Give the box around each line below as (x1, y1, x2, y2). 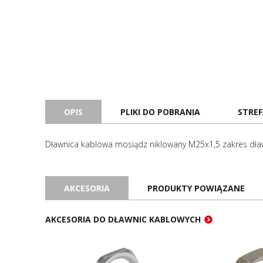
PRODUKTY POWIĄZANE (147, 183, 245, 194)
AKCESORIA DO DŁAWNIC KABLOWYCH (45, 213, 201, 225)
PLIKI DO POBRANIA (120, 106, 200, 117)
